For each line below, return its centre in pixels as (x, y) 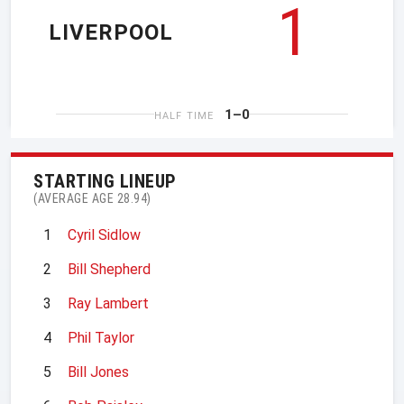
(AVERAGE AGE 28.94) (92, 198)
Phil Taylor (101, 337)
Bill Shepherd (109, 269)
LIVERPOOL (111, 33)
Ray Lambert (108, 303)
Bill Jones (98, 372)
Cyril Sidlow (104, 234)
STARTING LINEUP (105, 181)
